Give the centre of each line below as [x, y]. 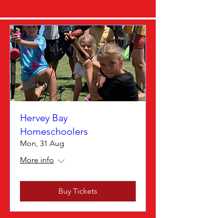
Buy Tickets [78, 191]
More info [37, 160]
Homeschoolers [54, 132]
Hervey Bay [44, 118]
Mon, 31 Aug [42, 144]
